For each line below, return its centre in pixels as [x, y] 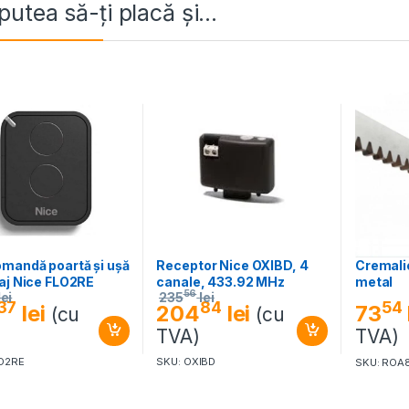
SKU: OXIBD [186, 362]
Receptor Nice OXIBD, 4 [232, 265]
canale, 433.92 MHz [220, 281]
